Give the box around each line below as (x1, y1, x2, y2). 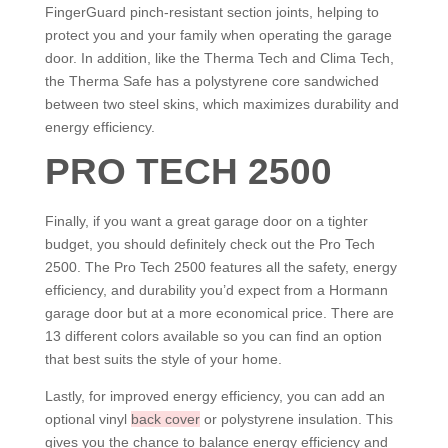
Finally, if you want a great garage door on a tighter (44, 213, 368, 229)
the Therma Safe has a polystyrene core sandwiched (44, 73, 379, 89)
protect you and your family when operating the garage (44, 27, 392, 43)
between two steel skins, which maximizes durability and (44, 96, 399, 112)
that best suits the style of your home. (44, 351, 282, 367)
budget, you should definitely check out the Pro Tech (44, 236, 375, 252)
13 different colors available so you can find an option (44, 328, 382, 344)
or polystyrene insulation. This (199, 411, 393, 427)
